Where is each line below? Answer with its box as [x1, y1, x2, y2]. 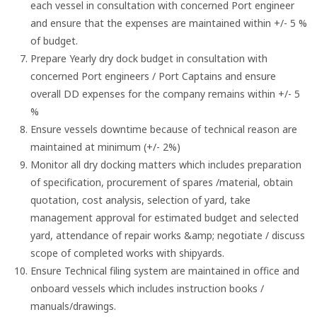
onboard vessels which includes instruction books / [30, 282, 265, 296]
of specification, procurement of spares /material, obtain [30, 175, 294, 190]
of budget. [30, 34, 79, 48]
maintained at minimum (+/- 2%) [30, 140, 181, 154]
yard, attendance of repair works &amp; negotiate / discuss [30, 229, 306, 243]
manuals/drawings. [30, 299, 117, 313]
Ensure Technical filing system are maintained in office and [30, 264, 300, 278]
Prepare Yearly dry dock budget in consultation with [30, 52, 268, 66]
